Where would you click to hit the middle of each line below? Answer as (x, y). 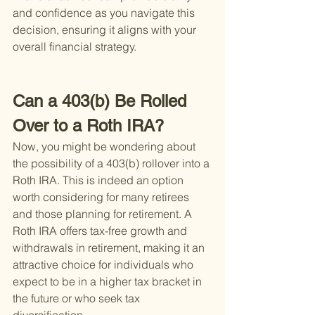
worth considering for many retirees (102, 197)
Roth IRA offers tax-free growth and (101, 231)
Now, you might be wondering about (105, 147)
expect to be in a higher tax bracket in (109, 282)
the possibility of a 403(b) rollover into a (112, 163)
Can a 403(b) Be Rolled (102, 101)
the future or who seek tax (78, 298)
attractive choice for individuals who (104, 265)
